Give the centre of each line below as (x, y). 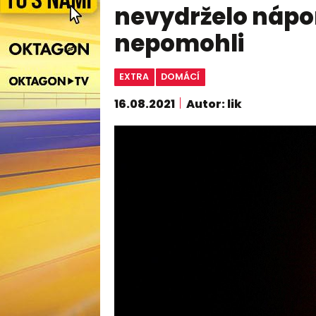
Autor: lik (214, 104)
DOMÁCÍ (181, 77)
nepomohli (179, 43)
